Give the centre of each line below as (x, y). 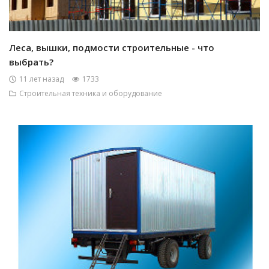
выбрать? (31, 62)
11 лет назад (41, 79)
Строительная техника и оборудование (91, 93)
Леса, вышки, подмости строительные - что (112, 47)
